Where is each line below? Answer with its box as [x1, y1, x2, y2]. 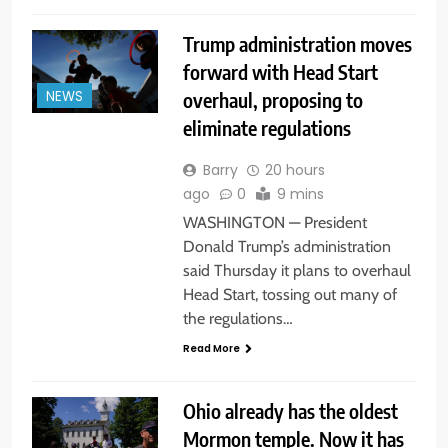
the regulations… [182, 308, 293, 328]
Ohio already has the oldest [182, 397, 398, 423]
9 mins [276, 183, 324, 204]
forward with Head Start [182, 58, 378, 84]
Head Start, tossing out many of [182, 284, 397, 304]
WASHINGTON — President [182, 212, 367, 232]
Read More [182, 340, 240, 356]
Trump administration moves [182, 30, 412, 56]
